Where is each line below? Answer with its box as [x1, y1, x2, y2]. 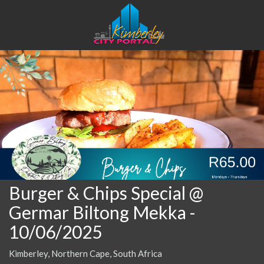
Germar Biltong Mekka [9, 201, 186, 223]
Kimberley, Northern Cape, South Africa [9, 247, 162, 259]
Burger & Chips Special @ [9, 181, 203, 203]
